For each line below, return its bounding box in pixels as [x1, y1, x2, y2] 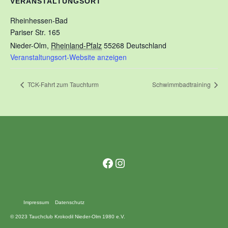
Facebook [101, 155, 154, 169]
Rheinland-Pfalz [51, 40, 102, 50]
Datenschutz [55, 199, 84, 205]
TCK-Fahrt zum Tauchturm [26, 79, 99, 89]
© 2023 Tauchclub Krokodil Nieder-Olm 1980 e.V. [10, 213, 125, 219]
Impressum [23, 199, 49, 205]
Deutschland [126, 40, 166, 50]
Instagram [113, 155, 167, 169]
